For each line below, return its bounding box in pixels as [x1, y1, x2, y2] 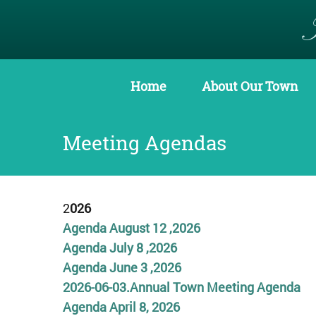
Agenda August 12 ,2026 [62, 219, 200, 236]
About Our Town [202, 78, 298, 95]
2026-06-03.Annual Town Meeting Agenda [62, 279, 300, 296]
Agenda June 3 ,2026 [62, 259, 181, 276]
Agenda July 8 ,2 [62, 239, 156, 256]
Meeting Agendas [62, 130, 226, 156]
